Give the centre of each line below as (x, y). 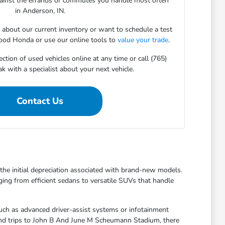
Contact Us (40, 101)
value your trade (143, 40)
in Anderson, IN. (40, 11)
